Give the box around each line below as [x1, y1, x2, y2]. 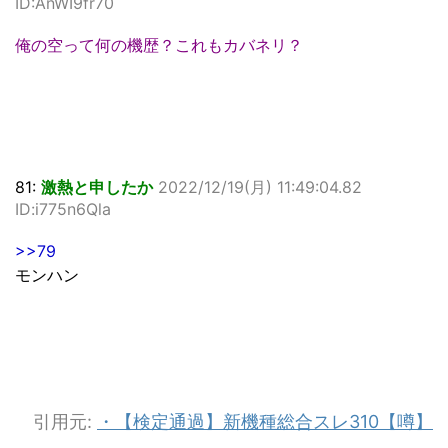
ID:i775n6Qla [15, 199, 111, 220]
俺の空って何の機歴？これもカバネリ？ [15, 35, 303, 56]
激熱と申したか [41, 177, 153, 198]
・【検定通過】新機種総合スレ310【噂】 [97, 411, 433, 433]
